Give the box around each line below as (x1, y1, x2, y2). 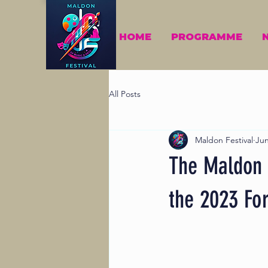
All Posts (109, 88, 141, 99)
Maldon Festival (195, 134, 253, 145)
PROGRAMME (170, 31, 242, 42)
